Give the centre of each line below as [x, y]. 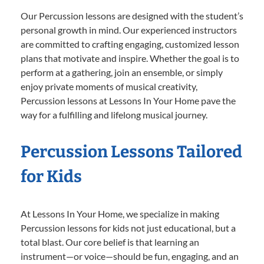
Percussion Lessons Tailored [131, 151]
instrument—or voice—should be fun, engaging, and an [130, 256]
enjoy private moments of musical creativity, [109, 86]
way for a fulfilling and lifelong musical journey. [114, 114]
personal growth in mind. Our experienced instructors [129, 29]
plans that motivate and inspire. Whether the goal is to [130, 58]
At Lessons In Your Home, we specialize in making [120, 213]
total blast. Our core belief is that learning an [110, 242]
